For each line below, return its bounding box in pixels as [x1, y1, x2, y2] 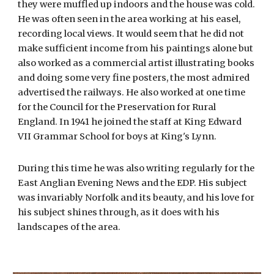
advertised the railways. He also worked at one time [18, 87, 246, 98]
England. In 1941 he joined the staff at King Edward [18, 116, 242, 127]
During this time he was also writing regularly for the [18, 163, 255, 174]
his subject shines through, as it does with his [18, 207, 220, 218]
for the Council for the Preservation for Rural [18, 102, 217, 113]
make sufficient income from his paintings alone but [18, 43, 254, 54]
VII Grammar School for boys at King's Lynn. [18, 131, 217, 142]
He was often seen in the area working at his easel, [18, 13, 241, 24]
